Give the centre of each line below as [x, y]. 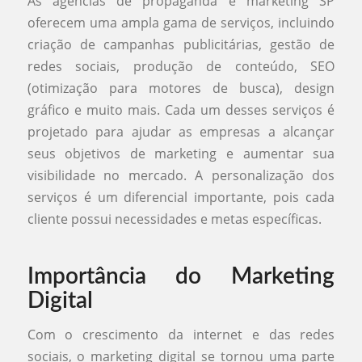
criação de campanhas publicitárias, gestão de [181, 45]
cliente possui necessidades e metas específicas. [174, 219]
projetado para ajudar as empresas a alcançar [181, 132]
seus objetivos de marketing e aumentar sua [181, 154]
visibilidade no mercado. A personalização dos [181, 176]
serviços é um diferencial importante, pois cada [181, 198]
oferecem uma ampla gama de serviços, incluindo [181, 23]
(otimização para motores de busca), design [181, 88]
